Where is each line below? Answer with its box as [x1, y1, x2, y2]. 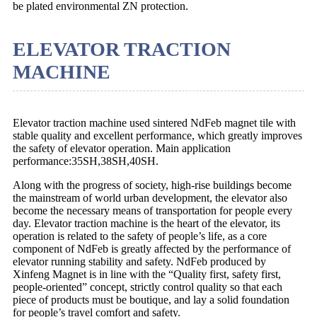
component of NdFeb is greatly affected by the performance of [13, 242, 291, 255]
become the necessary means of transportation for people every [13, 204, 292, 217]
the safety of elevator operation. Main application [13, 142, 231, 154]
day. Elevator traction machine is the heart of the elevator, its [13, 217, 280, 229]
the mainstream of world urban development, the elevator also [13, 191, 287, 204]
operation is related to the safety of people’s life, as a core [13, 229, 267, 242]
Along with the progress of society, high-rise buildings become [13, 178, 292, 191]
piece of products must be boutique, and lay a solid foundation [13, 293, 289, 306]
